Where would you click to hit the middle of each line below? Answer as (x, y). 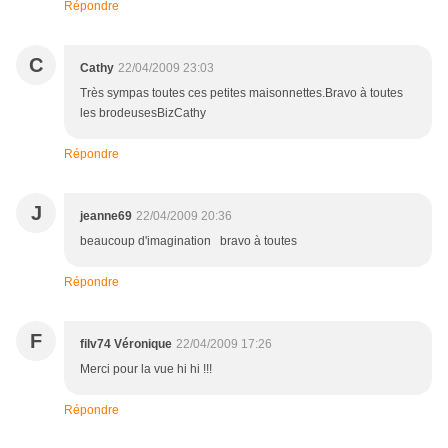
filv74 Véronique (126, 344)
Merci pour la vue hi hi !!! (146, 369)
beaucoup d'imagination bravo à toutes (188, 241)
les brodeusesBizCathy (143, 113)
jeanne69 (106, 216)
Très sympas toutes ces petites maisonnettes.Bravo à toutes (241, 93)
